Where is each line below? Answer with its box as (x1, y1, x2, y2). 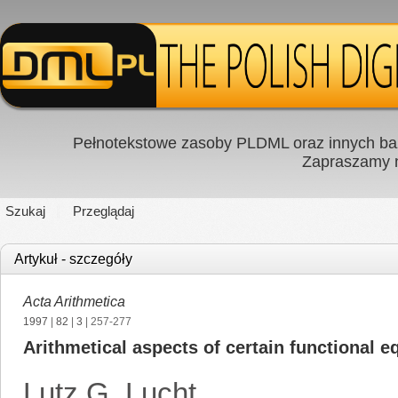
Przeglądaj (73, 203, 134, 219)
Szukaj (5, 203, 45, 219)
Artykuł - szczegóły (14, 251, 132, 267)
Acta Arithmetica (23, 294, 125, 309)
